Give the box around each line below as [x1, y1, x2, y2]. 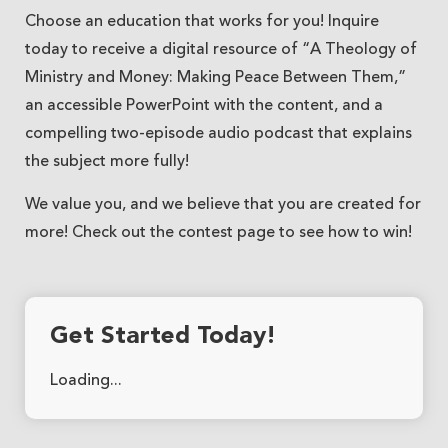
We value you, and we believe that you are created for [25, 197, 421, 214]
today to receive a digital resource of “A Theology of [25, 42, 417, 59]
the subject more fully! [25, 154, 189, 171]
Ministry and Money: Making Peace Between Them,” [25, 70, 406, 87]
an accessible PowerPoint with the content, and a [25, 98, 383, 115]
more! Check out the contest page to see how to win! [25, 225, 412, 242]
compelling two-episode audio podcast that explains [25, 126, 412, 143]
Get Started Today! [50, 325, 276, 350]
